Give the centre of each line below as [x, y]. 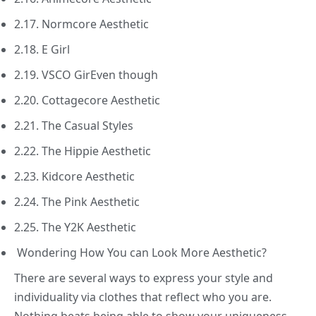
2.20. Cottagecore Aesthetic [87, 101]
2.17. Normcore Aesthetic [81, 24]
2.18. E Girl [42, 50]
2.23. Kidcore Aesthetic [74, 177]
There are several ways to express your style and [144, 278]
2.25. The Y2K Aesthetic [75, 227]
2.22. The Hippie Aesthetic [83, 151]
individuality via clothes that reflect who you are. [143, 297]
